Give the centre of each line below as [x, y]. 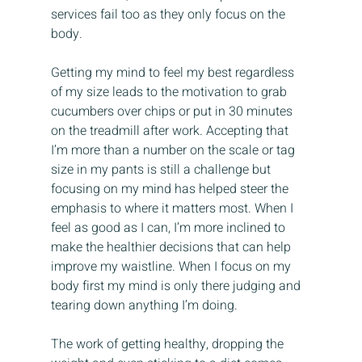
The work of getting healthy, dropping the [168, 345]
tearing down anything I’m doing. [144, 306]
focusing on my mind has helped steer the [171, 189]
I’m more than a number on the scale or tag [174, 151]
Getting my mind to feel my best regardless [174, 73]
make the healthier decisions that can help [172, 248]
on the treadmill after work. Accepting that [171, 131]
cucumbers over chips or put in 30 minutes [173, 112]
